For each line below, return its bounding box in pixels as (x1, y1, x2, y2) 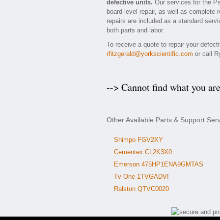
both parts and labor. (107, 27, 165, 34)
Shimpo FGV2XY (114, 136, 163, 143)
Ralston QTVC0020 (114, 185, 169, 192)
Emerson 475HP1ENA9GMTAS (114, 161, 203, 168)
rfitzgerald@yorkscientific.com (107, 50, 193, 57)
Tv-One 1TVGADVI (114, 173, 169, 180)
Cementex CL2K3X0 (114, 148, 172, 156)
